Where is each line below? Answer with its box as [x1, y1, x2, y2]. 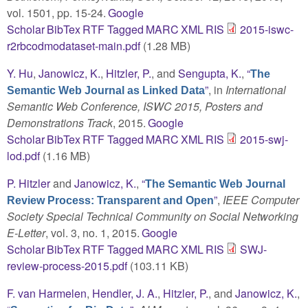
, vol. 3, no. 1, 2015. [45, 224, 140, 241]
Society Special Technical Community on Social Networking [7, 208, 298, 224]
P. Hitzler [7, 175, 50, 191]
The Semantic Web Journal [145, 177, 285, 190]
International [225, 81, 286, 98]
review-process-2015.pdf [7, 257, 127, 274]
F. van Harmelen [7, 285, 87, 301]
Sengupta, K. [178, 65, 241, 81]
